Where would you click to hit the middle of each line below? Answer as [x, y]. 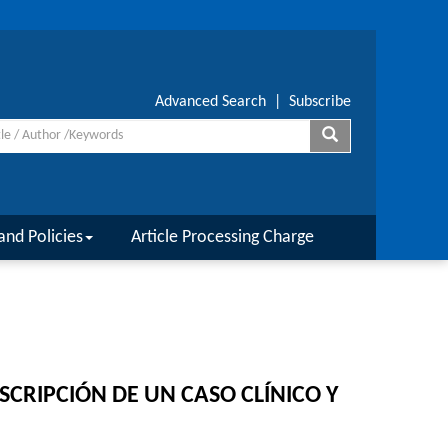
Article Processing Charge [222, 237]
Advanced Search [210, 102]
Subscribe [320, 102]
